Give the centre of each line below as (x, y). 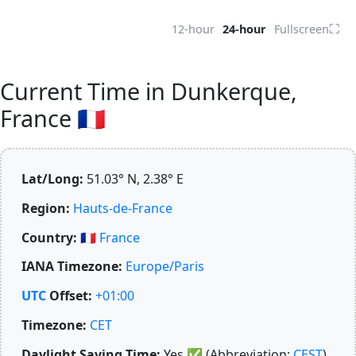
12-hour (193, 29)
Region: (46, 208)
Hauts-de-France (123, 208)
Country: (49, 237)
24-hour (244, 29)
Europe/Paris (165, 267)
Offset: (69, 296)
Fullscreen (302, 29)
